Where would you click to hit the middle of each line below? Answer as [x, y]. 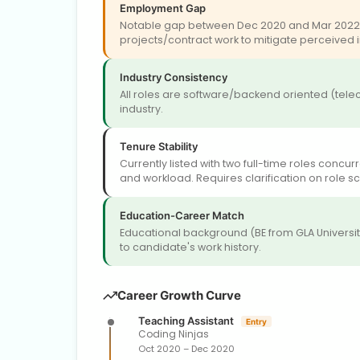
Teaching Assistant [187, 320]
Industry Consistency [174, 77]
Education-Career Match [182, 215]
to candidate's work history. [190, 247]
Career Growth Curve [179, 295]
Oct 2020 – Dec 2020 [186, 348]
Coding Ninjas [174, 333]
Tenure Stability [159, 146]
